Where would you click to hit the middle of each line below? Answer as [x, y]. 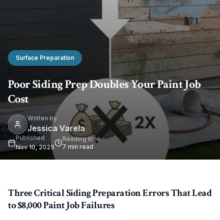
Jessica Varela [56, 128]
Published [30, 138]
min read [80, 147]
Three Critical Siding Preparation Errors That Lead [110, 193]
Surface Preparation [45, 58]
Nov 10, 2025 [35, 147]
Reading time [82, 139]
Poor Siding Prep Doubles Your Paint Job [104, 84]
